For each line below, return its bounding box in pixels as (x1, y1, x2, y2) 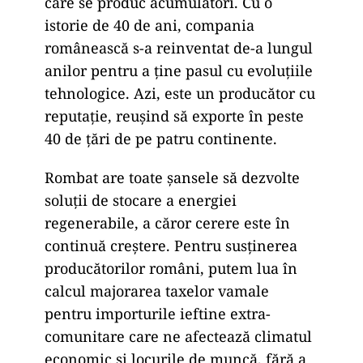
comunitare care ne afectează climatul (45, 326, 312, 346)
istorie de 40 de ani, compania (45, 15, 254, 35)
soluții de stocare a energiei (45, 190, 237, 210)
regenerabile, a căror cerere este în (45, 212, 290, 233)
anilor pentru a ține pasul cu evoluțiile (45, 60, 313, 80)
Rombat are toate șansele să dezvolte (45, 167, 300, 187)
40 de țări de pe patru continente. (45, 128, 277, 148)
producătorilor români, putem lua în (45, 258, 297, 278)
